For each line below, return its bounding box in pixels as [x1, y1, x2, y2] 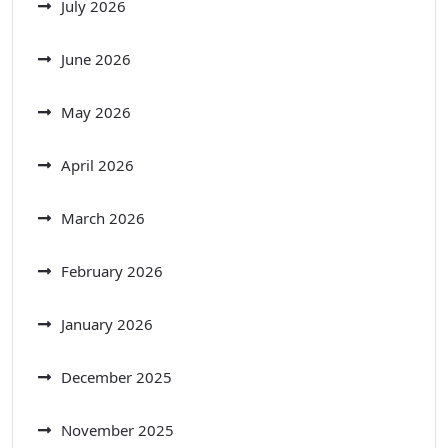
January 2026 [61, 313, 153, 334]
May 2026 [61, 101, 131, 122]
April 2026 [61, 154, 134, 175]
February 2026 [61, 260, 163, 281]
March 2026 [61, 207, 145, 228]
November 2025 [61, 419, 174, 440]
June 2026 [61, 48, 131, 69]
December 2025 [61, 366, 172, 387]
